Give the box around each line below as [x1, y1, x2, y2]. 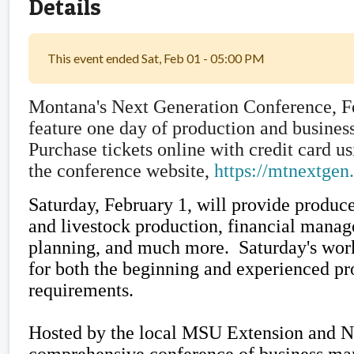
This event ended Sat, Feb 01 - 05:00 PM [47, 50, 265, 66]
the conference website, [28, 160, 214, 181]
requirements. [28, 279, 134, 300]
